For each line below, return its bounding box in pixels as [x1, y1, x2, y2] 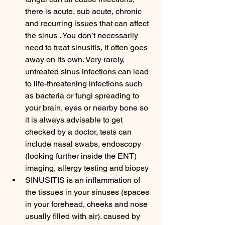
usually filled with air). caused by [25, 211, 142, 221]
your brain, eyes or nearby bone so [25, 103, 150, 113]
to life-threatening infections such [25, 79, 144, 88]
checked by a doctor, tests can [25, 127, 134, 137]
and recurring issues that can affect [25, 19, 151, 28]
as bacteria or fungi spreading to [25, 91, 141, 100]
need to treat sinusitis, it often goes [25, 43, 150, 52]
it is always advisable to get [25, 115, 125, 125]
